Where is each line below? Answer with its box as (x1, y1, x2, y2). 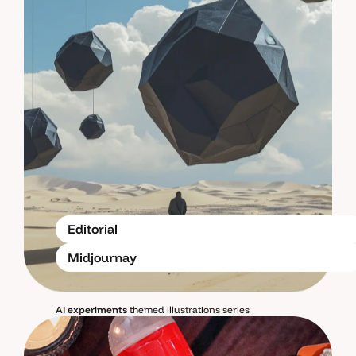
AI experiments (56, 303, 127, 315)
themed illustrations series (127, 303, 250, 315)
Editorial (68, 220, 118, 237)
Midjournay (68, 249, 137, 265)
